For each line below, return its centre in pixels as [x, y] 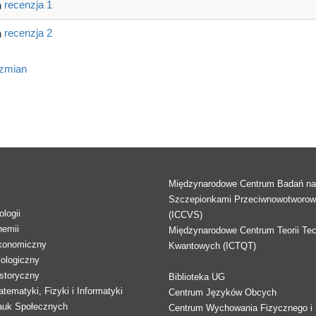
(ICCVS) [186, 214]
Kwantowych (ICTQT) [212, 245]
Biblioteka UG [197, 276]
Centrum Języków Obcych [223, 292]
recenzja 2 [28, 32]
